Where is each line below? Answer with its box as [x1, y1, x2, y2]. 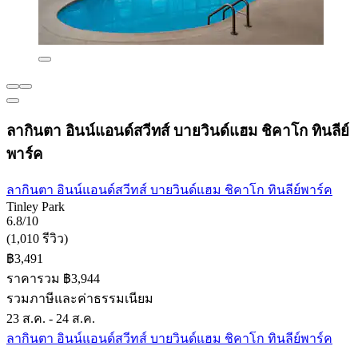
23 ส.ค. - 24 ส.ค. [6, 312, 95, 326]
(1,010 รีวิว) [6, 232, 68, 246]
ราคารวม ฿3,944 [6, 272, 100, 286]
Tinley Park [6, 200, 65, 214]
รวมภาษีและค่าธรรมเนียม [6, 292, 153, 306]
